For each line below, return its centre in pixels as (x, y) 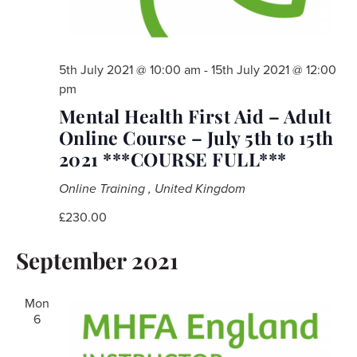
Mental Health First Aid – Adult (195, 116)
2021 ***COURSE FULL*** (173, 159)
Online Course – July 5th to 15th (196, 137)
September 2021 (97, 260)
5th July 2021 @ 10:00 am (129, 70)
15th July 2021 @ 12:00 (273, 70)
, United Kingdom (196, 188)
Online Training (103, 188)
